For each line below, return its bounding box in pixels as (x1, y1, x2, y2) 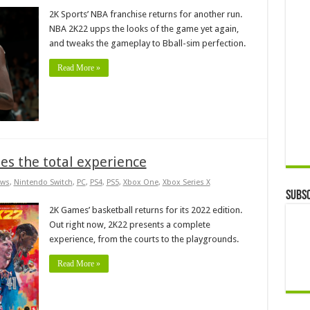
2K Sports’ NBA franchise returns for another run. (48, 8, 242, 19)
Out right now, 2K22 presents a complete (48, 219, 210, 230)
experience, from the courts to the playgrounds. (48, 233, 239, 244)
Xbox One (122, 177, 158, 187)
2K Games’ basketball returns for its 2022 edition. (48, 204, 242, 215)
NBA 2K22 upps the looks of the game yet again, (48, 23, 239, 34)
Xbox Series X (162, 177, 210, 187)
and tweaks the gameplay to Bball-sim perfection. (48, 37, 246, 48)
